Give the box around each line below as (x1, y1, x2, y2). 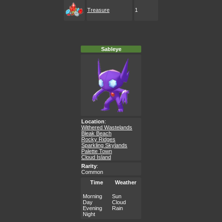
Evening (83, 205, 102, 211)
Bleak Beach (81, 130, 111, 136)
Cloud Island (81, 154, 111, 160)
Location (81, 118, 105, 124)
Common (81, 169, 103, 175)
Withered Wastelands (81, 124, 132, 130)
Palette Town (81, 148, 112, 154)
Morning (83, 193, 102, 199)
